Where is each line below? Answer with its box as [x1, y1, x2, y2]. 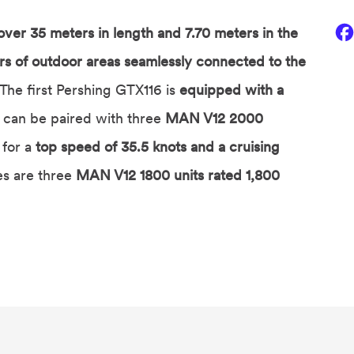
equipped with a [179, 81, 284, 100]
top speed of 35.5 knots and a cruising [36, 137, 280, 156]
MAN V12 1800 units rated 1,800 [76, 166, 280, 185]
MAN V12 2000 [165, 109, 263, 128]
